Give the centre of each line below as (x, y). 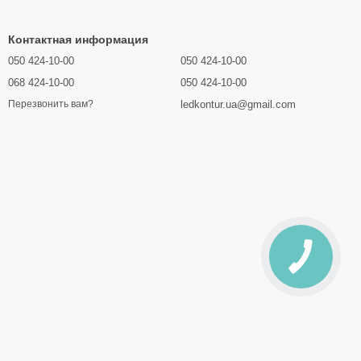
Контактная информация (78, 39)
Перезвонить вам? (51, 104)
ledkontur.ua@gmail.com (238, 104)
